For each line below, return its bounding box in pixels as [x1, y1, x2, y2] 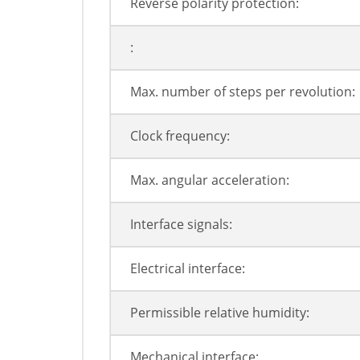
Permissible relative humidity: [130, 304, 309, 322]
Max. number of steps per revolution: [130, 83, 355, 101]
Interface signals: [130, 215, 232, 234]
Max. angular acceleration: [130, 171, 289, 190]
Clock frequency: [130, 127, 230, 145]
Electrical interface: [130, 260, 245, 278]
